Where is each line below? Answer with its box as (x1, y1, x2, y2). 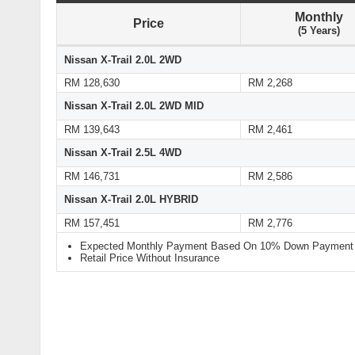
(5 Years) (297, 25, 340, 37)
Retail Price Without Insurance (80, 252, 219, 265)
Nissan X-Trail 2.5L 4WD (64, 147, 181, 159)
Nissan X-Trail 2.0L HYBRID (64, 193, 198, 206)
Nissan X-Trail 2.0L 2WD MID (64, 100, 204, 113)
